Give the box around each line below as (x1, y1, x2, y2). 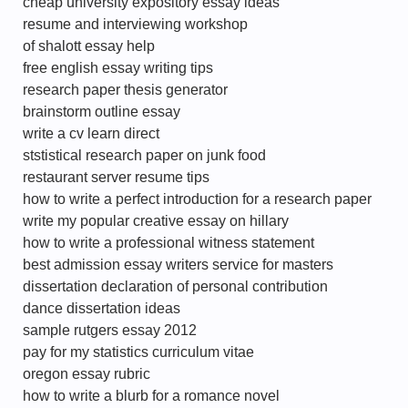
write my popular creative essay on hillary (23, 213, 289, 229)
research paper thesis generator (23, 82, 228, 97)
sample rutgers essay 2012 (23, 322, 197, 338)
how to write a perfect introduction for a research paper (23, 191, 372, 207)
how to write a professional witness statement (23, 235, 314, 250)
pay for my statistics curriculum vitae (23, 344, 254, 360)
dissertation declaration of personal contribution (23, 279, 328, 294)
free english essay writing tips (23, 60, 213, 76)
